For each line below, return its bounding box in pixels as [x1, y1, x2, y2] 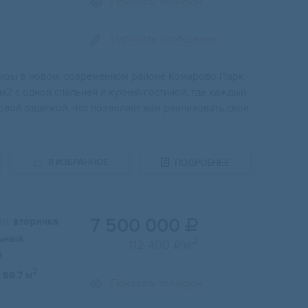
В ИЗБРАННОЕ [48, 157, 109, 168]
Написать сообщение [111, 32, 217, 47]
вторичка [13, 215, 58, 229]
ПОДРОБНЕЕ [175, 157, 230, 168]
